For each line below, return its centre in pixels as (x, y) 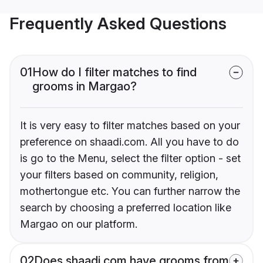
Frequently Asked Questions (118, 24)
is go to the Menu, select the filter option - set (130, 159)
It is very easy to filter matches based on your (130, 126)
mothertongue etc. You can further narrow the (130, 191)
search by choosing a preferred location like (126, 208)
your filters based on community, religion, (119, 175)
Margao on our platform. (79, 224)
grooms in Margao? (85, 87)
